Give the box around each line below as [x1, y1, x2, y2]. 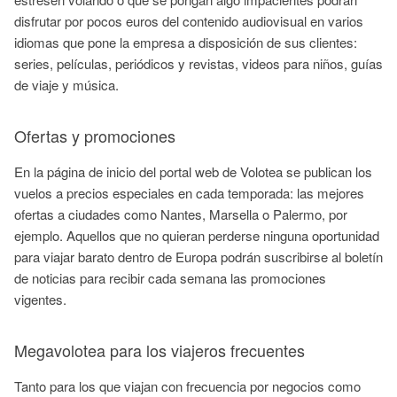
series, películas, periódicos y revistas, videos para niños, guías [14, 53, 383, 73]
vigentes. [14, 289, 70, 308]
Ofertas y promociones [14, 123, 175, 147]
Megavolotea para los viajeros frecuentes [14, 338, 305, 362]
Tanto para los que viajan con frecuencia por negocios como [14, 376, 361, 395]
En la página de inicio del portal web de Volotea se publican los [14, 161, 372, 181]
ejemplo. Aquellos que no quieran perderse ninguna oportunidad [14, 225, 379, 245]
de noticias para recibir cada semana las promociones [14, 268, 326, 287]
